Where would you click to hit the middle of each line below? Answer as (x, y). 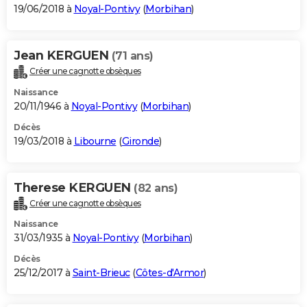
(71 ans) (132, 56)
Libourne (95, 141)
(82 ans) (156, 188)
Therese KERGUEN (74, 187)
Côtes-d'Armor (169, 273)
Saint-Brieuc (101, 273)
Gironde (140, 141)
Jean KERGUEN (63, 55)
